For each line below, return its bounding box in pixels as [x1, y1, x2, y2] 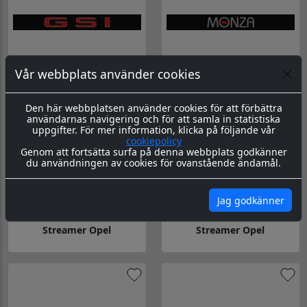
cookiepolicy [125, 134, 182, 148]
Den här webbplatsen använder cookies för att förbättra [25, 101, 282, 115]
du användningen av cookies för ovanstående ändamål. [26, 156, 281, 170]
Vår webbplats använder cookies [15, 66, 200, 83]
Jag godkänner [217, 193, 284, 207]
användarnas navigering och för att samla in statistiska [27, 112, 280, 126]
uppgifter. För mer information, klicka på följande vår [32, 123, 275, 137]
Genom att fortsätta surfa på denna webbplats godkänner [20, 145, 287, 159]
